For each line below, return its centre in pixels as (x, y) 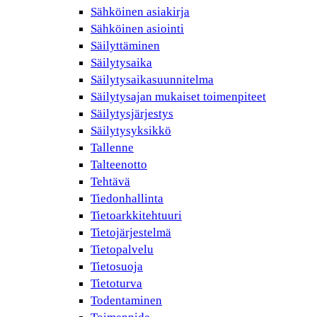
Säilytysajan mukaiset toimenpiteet (178, 97)
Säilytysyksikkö (131, 131)
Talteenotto (119, 165)
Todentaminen (126, 300)
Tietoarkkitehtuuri (136, 215)
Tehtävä (110, 181)
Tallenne (112, 148)
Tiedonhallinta (127, 198)
